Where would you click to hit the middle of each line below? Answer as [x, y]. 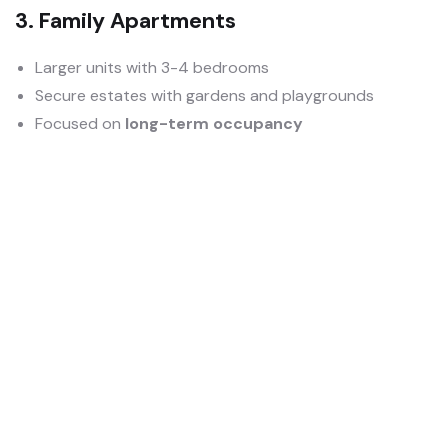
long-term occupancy [214, 124]
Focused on [80, 124]
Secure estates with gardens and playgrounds [204, 96]
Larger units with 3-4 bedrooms [152, 68]
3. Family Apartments [125, 21]
